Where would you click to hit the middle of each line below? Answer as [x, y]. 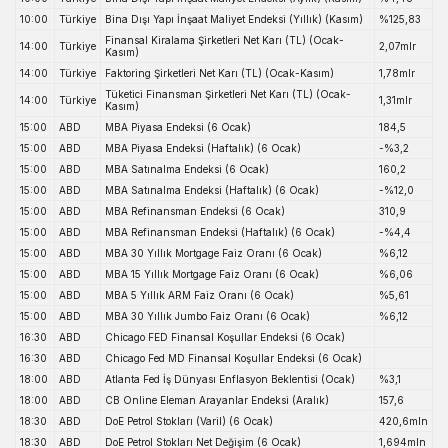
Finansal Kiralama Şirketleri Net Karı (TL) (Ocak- [224, 40]
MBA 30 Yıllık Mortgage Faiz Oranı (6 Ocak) [213, 253]
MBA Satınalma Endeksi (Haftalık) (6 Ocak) [212, 190]
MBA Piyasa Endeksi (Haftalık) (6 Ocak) [203, 148]
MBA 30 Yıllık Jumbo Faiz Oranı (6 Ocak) [207, 316]
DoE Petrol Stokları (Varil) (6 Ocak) [189, 421]
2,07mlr [397, 46]
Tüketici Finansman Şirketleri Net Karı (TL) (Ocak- [228, 94]
